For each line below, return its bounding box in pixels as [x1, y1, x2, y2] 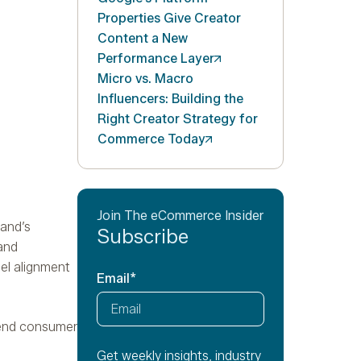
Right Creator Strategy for [98, 111, 258, 127]
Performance [98, 51, 180, 67]
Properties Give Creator [98, 10, 241, 27]
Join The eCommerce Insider [97, 208, 263, 224]
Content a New [98, 31, 188, 47]
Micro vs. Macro [98, 71, 193, 87]
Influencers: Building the [98, 91, 243, 107]
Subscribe [97, 225, 189, 249]
